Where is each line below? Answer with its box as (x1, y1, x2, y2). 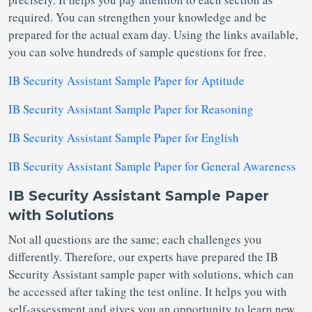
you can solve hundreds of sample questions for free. (8, 44, 266, 60)
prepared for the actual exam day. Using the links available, (8, 26, 298, 42)
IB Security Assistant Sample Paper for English (8, 130, 239, 146)
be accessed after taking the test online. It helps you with (8, 283, 287, 299)
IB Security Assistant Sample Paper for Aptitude (8, 72, 244, 88)
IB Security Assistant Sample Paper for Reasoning (8, 101, 253, 117)
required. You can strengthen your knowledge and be (8, 9, 267, 25)
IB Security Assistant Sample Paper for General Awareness (8, 158, 296, 174)
